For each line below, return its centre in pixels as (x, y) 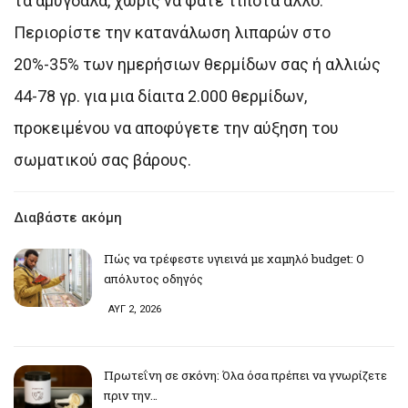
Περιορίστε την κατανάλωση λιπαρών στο (172, 32)
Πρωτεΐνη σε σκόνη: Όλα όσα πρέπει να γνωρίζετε (245, 375)
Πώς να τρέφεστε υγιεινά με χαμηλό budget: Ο (234, 258)
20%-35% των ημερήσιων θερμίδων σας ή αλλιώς (197, 64)
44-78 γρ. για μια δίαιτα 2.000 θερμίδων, (160, 96)
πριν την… (131, 395)
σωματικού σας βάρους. (102, 159)
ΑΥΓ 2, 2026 (135, 309)
